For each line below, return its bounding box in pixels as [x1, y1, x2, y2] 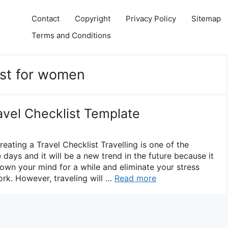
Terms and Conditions [32, 31, 111, 40]
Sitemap [191, 14, 221, 23]
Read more [115, 173, 156, 183]
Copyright [75, 14, 111, 23]
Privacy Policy [126, 14, 177, 23]
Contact [32, 14, 60, 23]
